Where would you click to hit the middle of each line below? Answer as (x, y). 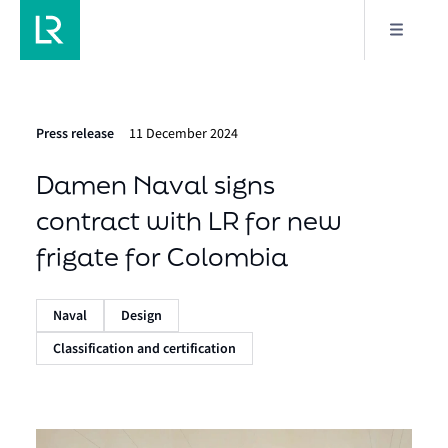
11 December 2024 (183, 133)
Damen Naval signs (155, 184)
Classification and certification (144, 348)
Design (141, 315)
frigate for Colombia (162, 256)
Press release (75, 133)
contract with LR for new (189, 220)
